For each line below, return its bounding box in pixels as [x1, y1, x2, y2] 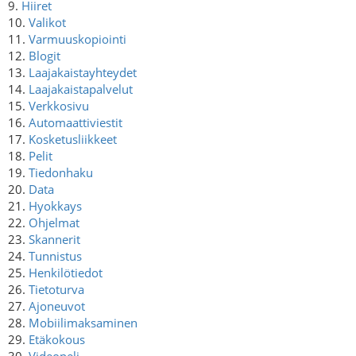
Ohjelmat [29, 214, 79, 230]
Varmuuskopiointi [29, 30, 126, 47]
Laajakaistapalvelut [29, 80, 133, 97]
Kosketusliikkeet [29, 130, 117, 147]
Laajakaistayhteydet [29, 64, 137, 80]
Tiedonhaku [29, 164, 93, 180]
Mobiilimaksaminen [29, 314, 137, 331]
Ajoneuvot [29, 297, 85, 314]
